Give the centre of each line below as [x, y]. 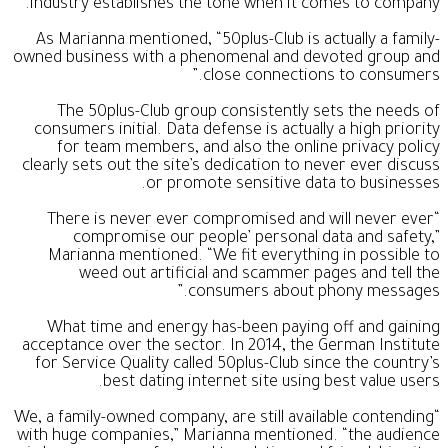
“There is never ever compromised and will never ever [240, 220]
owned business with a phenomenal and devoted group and [226, 58]
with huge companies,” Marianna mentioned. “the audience [228, 436]
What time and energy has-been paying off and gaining [243, 328]
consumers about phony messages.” [314, 292]
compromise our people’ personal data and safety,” [256, 238]
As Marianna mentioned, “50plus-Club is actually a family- [238, 40]
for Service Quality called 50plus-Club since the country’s [237, 364]
